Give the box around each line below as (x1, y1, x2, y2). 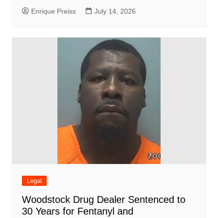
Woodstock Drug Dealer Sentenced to (21, 194, 185, 205)
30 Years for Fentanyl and (21, 206, 133, 217)
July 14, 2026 (94, 7, 136, 16)
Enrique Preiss (31, 7, 76, 16)
